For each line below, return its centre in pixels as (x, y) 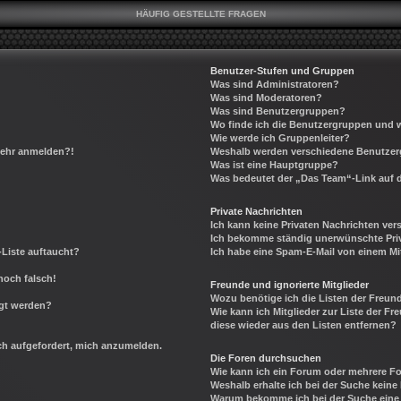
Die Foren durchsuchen (266, 358)
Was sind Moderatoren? (267, 97)
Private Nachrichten (257, 211)
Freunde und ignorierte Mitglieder (290, 284)
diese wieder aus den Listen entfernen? (304, 324)
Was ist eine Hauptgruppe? (275, 164)
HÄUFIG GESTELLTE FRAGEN (200, 13)
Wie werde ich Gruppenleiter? (281, 137)
